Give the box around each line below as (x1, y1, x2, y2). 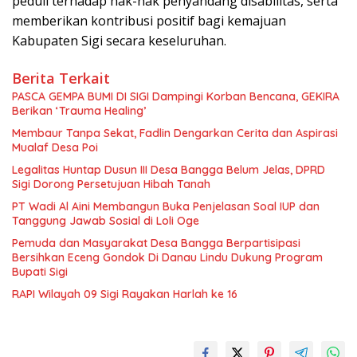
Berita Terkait (12, 68, 110, 88)
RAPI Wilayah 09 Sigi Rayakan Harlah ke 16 (12, 286, 237, 301)
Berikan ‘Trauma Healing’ (12, 103, 146, 118)
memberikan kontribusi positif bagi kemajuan (12, 11, 286, 29)
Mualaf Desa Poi (12, 139, 98, 155)
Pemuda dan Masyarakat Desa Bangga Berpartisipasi (12, 235, 300, 250)
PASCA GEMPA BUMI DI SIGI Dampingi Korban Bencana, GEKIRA (12, 88, 339, 104)
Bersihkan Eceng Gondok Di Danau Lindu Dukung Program (12, 249, 323, 265)
